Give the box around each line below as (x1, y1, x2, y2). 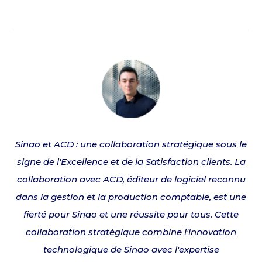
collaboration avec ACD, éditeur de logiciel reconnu (16, 173, 246, 185)
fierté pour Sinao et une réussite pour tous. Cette (23, 208, 239, 220)
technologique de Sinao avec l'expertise (43, 243, 219, 255)
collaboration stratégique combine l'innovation (26, 226, 237, 237)
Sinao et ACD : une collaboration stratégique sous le (15, 138, 247, 150)
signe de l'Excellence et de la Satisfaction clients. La (16, 156, 246, 167)
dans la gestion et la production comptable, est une (16, 191, 247, 202)
